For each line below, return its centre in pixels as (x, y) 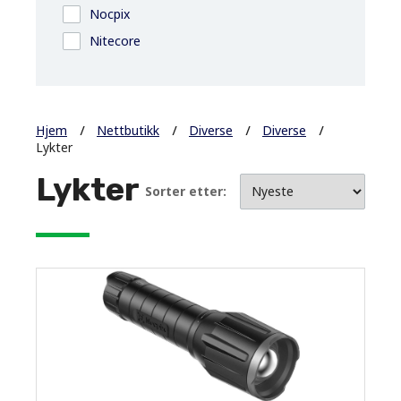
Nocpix (110, 13)
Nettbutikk (128, 130)
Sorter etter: (186, 192)
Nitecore (115, 40)
